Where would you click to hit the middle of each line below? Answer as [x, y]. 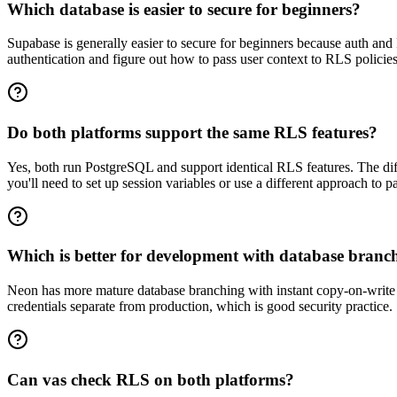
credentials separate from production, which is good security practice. [200, 307]
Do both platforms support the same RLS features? [192, 133]
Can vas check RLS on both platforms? [151, 379]
